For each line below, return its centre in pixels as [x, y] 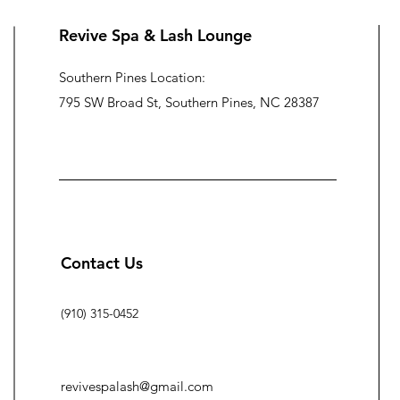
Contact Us [102, 263]
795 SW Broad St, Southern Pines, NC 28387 [189, 102]
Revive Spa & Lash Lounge [155, 35]
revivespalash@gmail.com [137, 386]
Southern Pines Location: [132, 77]
